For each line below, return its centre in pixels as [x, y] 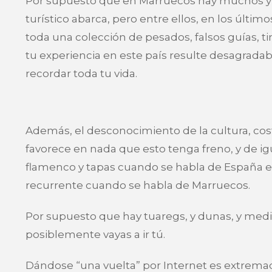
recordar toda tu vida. [81, 73]
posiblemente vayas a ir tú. [95, 234]
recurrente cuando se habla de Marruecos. [138, 185]
